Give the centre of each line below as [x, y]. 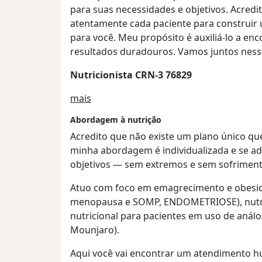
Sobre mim [115, 98]
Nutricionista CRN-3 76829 [131, 75]
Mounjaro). [95, 230]
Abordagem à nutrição [116, 120]
